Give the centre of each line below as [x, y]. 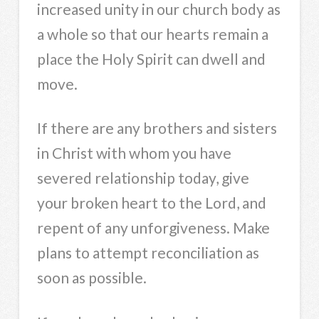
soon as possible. [91, 278]
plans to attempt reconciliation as [148, 253]
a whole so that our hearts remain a [152, 33]
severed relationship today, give [143, 178]
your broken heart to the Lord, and [151, 203]
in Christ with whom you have [134, 153]
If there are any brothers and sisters [157, 128]
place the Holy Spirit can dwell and [151, 58]
